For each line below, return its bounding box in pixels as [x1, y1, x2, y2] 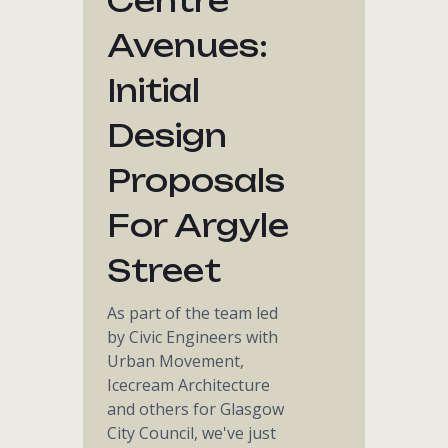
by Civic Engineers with [107, 326, 279, 348]
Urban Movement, [107, 350, 245, 372]
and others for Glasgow [107, 398, 285, 420]
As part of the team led [107, 302, 279, 324]
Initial [107, 72, 201, 109]
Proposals [107, 162, 286, 199]
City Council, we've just [107, 422, 277, 444]
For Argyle [107, 207, 290, 244]
